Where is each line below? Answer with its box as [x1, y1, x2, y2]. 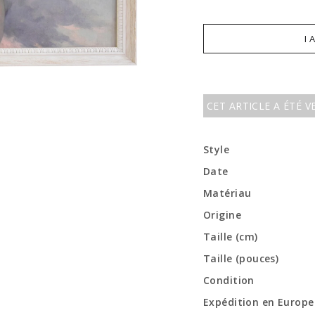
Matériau [203, 186, 252, 200]
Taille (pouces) [203, 252, 279, 265]
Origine [203, 208, 241, 221]
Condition [203, 274, 255, 287]
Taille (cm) [203, 230, 258, 243]
